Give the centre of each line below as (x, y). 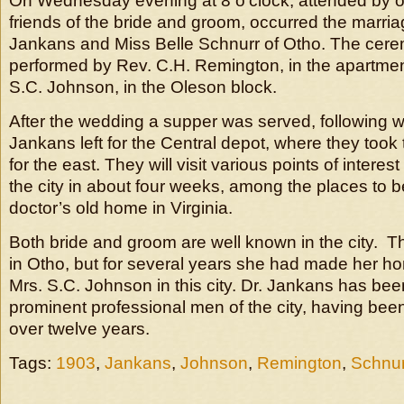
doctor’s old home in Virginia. (121, 208)
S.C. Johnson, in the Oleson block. (143, 87)
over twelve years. (79, 329)
